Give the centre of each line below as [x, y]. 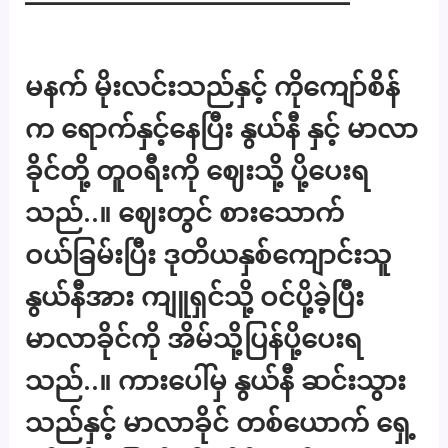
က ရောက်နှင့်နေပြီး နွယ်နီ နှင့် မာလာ [222, 128]
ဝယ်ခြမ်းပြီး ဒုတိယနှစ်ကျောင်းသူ [208, 254]
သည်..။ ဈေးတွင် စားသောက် [185, 212]
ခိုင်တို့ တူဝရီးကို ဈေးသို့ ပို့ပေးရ [197, 170]
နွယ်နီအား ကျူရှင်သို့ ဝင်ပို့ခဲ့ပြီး [195, 296]
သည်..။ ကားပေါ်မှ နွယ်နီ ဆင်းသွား [216, 380]
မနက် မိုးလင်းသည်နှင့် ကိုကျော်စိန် [213, 86]
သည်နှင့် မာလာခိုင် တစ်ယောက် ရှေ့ [220, 422]
